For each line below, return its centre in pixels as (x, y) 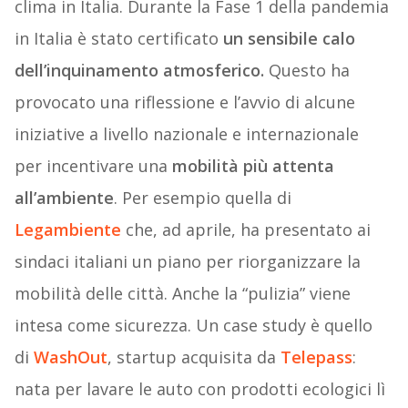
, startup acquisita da (194, 357)
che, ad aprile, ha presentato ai (245, 230)
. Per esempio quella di (202, 198)
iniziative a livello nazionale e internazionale (186, 134)
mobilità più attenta (253, 166)
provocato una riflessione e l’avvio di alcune (184, 102)
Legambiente (67, 230)
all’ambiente (64, 198)
